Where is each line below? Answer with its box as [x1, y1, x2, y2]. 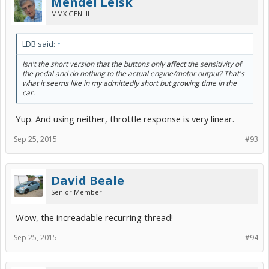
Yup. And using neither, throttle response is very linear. [16, 112, 234, 125]
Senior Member [51, 187, 102, 196]
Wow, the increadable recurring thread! [16, 211, 173, 223]
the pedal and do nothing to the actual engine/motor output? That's [22, 68, 244, 79]
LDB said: [22, 38, 57, 49]
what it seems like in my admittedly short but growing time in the [22, 77, 237, 88]
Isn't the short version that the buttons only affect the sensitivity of [22, 58, 241, 69]
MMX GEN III [51, 8, 89, 18]
